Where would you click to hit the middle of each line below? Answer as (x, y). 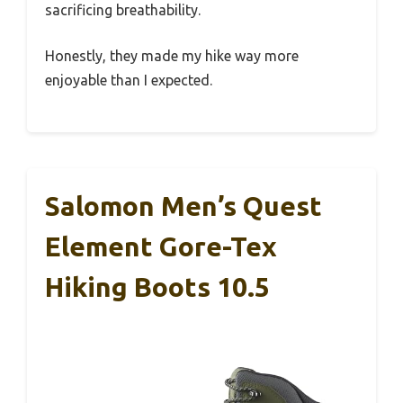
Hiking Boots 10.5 (157, 287)
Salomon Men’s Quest (184, 206)
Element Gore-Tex (161, 246)
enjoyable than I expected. (129, 80)
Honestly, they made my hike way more (172, 56)
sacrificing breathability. (123, 10)
